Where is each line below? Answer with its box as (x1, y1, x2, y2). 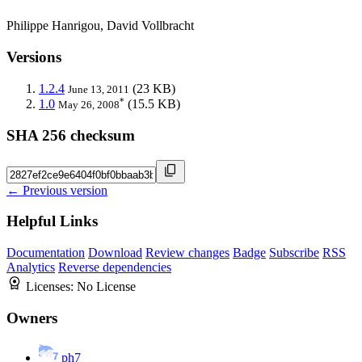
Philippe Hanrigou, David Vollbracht (6, 19, 194, 33)
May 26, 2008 (58, 99, 120, 112)
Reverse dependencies (58, 260, 171, 275)
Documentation (6, 246, 85, 260)
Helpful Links (6, 213, 98, 230)
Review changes (145, 246, 229, 260)
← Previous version (6, 183, 107, 197)
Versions (6, 48, 61, 66)
